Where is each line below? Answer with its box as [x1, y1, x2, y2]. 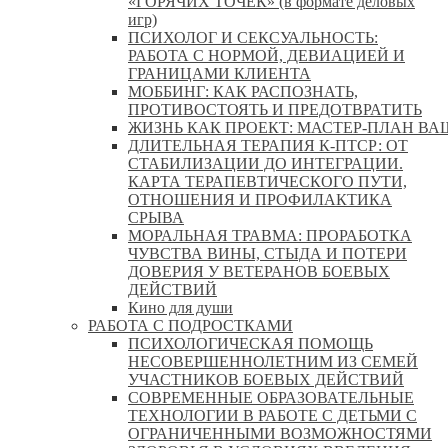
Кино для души [128, 298, 233, 316]
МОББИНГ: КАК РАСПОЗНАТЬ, [128, 82, 358, 100]
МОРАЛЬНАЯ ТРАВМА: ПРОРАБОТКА [128, 226, 412, 244]
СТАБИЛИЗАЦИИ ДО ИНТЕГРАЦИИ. [128, 154, 403, 172]
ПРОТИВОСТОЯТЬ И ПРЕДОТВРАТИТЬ [128, 100, 422, 118]
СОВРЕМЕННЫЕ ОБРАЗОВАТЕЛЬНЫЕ [128, 388, 414, 406]
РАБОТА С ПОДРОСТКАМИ [88, 316, 293, 334]
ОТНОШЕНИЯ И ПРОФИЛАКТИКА [128, 190, 392, 208]
